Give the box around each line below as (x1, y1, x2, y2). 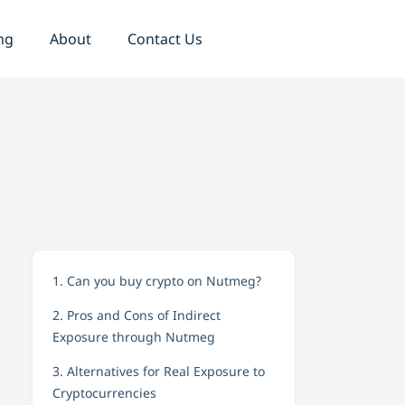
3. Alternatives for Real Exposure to (52, 363, 265, 380)
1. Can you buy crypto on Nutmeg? (52, 272, 261, 289)
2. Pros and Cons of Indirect (52, 306, 221, 324)
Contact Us (127, 29, 202, 49)
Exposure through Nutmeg (52, 328, 215, 345)
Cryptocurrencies (52, 384, 156, 401)
